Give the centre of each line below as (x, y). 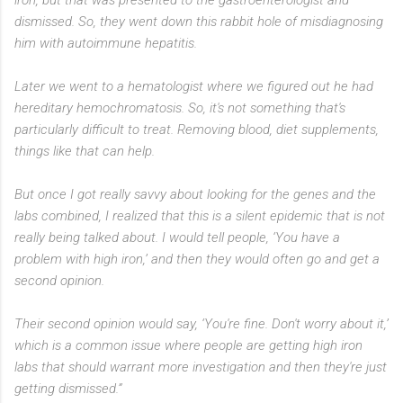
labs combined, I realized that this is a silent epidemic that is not (200, 215)
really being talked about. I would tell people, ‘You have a (177, 237)
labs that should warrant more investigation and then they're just (201, 367)
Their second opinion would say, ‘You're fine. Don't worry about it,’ (201, 323)
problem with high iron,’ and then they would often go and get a (197, 259)
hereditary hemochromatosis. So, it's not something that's (180, 107)
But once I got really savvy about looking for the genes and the (195, 194)
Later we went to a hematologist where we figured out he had (194, 86)
